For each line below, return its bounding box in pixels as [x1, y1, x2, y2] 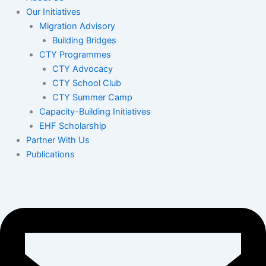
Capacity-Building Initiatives [39, 106, 151, 117]
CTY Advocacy [52, 63, 113, 74]
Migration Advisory [39, 20, 115, 31]
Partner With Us [26, 134, 90, 145]
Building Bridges [52, 34, 116, 46]
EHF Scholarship [39, 120, 106, 131]
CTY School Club [52, 77, 121, 88]
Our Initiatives [26, 6, 81, 17]
